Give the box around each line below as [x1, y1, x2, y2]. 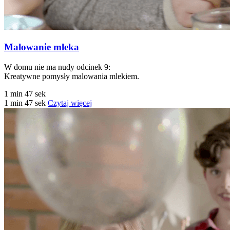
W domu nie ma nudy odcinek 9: [4, 62, 110, 71]
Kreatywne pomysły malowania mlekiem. [4, 71, 139, 81]
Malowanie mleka [4, 41, 79, 52]
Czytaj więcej [48, 98, 92, 107]
